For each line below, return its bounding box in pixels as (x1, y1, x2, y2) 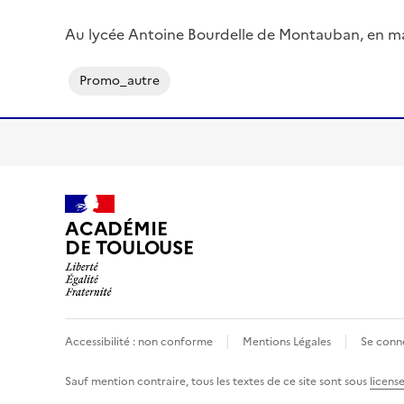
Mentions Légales (243, 298, 331, 315)
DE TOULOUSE (65, 197, 194, 226)
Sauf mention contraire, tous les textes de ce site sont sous (65, 337, 370, 354)
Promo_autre (79, 35, 160, 55)
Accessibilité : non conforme (65, 298, 213, 315)
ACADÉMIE (65, 179, 168, 207)
